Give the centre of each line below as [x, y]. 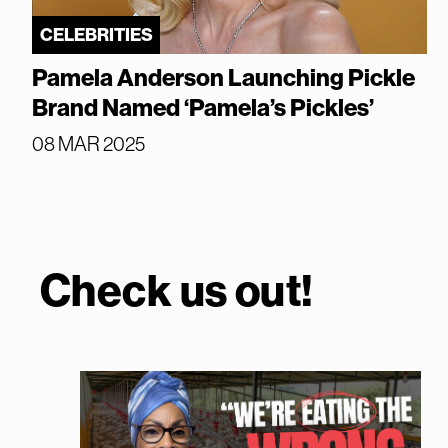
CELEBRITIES [96, 34]
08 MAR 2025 [88, 143]
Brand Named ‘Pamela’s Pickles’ [203, 106]
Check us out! [177, 290]
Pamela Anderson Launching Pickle [223, 76]
